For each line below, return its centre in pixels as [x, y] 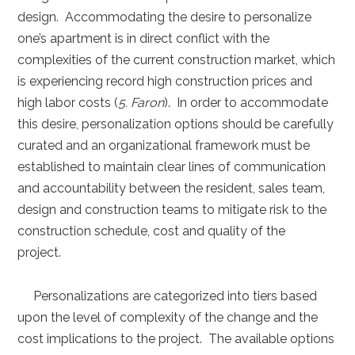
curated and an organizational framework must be [164, 145]
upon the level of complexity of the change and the [168, 317]
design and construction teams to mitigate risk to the [172, 209]
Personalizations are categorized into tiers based [168, 296]
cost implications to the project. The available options [176, 338]
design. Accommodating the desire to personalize [165, 17]
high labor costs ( [68, 102]
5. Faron [141, 102]
